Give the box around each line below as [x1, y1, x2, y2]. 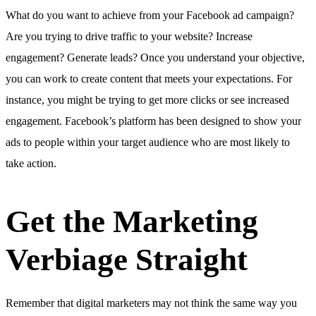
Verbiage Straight [6, 242, 248, 278]
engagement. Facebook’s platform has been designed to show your [6, 115, 301, 128]
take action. [6, 157, 56, 170]
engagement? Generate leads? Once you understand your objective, [6, 51, 305, 64]
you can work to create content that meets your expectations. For [6, 73, 292, 85]
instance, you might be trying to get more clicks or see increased [6, 94, 289, 107]
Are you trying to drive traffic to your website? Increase [6, 30, 253, 43]
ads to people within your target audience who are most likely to [6, 136, 290, 149]
